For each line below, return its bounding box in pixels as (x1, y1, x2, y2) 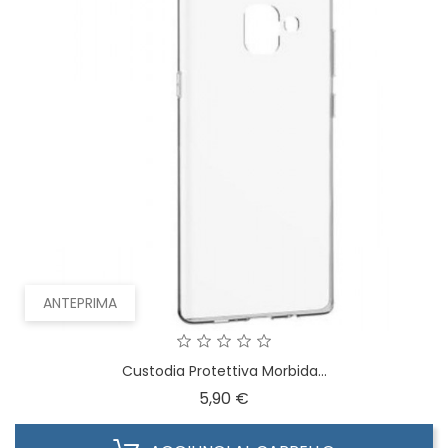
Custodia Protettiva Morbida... (121, 361, 327, 381)
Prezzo (248, 386, 301, 409)
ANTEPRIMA (43, 293, 117, 313)
